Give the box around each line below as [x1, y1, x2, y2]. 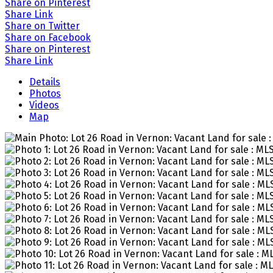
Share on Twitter [5, 19, 80, 32]
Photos [29, 87, 61, 99]
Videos [29, 99, 59, 111]
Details [29, 76, 60, 88]
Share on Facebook [5, 31, 91, 43]
